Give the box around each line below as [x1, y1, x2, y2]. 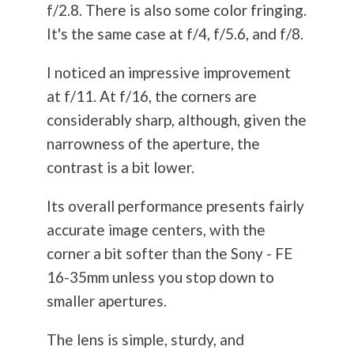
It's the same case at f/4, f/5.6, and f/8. [46, 24, 303, 43]
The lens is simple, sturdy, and [46, 330, 244, 349]
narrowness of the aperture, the [46, 134, 260, 153]
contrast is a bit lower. [46, 158, 194, 177]
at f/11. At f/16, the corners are [46, 87, 257, 106]
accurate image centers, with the [46, 220, 265, 239]
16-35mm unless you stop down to [46, 268, 274, 287]
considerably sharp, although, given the [46, 111, 307, 130]
